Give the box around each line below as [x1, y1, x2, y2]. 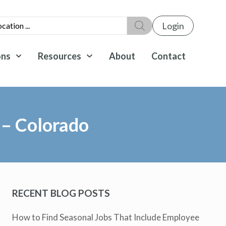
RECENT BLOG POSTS [12, 187, 110, 199]
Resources [38, 50, 82, 62]
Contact [151, 50, 186, 62]
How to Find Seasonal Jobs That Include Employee [12, 211, 200, 222]
